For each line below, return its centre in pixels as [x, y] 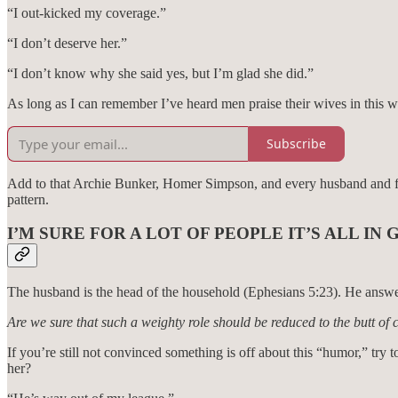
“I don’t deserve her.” [67, 43]
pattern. [28, 199]
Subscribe [296, 144]
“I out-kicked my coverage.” [87, 12]
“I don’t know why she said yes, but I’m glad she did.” [160, 73]
